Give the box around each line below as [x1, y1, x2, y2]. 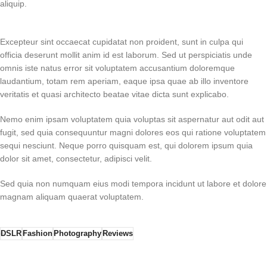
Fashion [23, 229, 52, 238]
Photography [54, 229, 101, 238]
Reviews [103, 229, 133, 238]
